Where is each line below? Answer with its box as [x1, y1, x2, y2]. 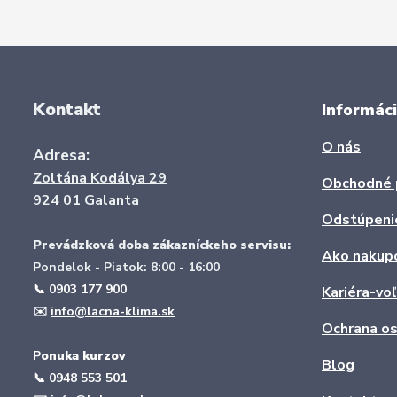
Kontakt [33, 98, 101, 121]
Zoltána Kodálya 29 [33, 168, 167, 188]
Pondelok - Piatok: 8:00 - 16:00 [33, 259, 220, 276]
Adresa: [33, 144, 90, 166]
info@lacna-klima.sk [51, 303, 175, 320]
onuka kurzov [41, 347, 126, 364]
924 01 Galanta [33, 191, 139, 210]
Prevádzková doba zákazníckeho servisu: [33, 237, 291, 253]
